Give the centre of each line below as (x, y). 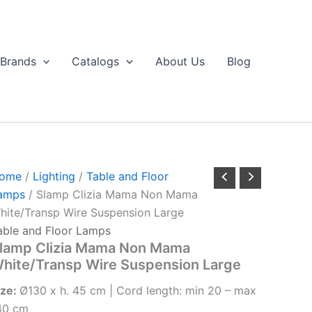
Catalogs (96, 61)
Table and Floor (127, 176)
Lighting (54, 176)
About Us (180, 61)
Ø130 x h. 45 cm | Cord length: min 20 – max (138, 290)
